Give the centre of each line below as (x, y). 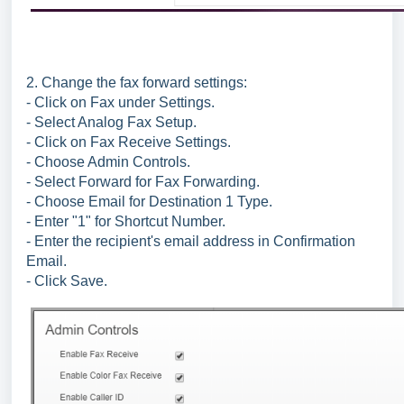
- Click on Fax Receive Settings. (129, 142)
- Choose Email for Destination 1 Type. (149, 202)
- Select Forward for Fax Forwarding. (143, 182)
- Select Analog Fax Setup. (111, 122)
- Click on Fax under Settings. (120, 102)
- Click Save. (67, 281)
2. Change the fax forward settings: (137, 83)
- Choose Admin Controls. (108, 162)
